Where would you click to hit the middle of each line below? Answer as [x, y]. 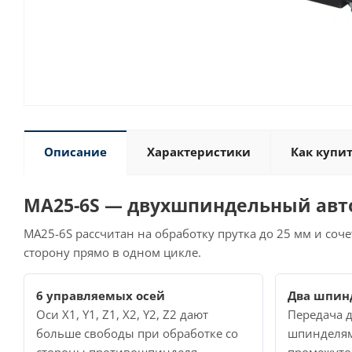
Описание [75, 152]
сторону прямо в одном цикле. [112, 252]
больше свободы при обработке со [137, 333]
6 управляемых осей [101, 295]
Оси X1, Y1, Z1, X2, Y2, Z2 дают [122, 314]
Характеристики [199, 152]
